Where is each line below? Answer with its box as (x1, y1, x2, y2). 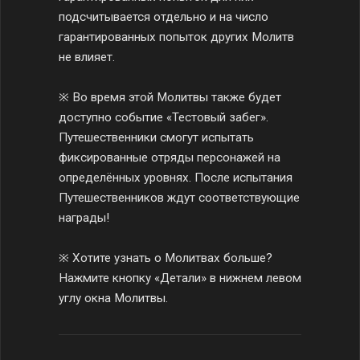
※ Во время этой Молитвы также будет (59, 89, 281, 104)
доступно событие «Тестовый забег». (59, 109, 268, 125)
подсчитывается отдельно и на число (59, 9, 268, 24)
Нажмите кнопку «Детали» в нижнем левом (59, 270, 301, 285)
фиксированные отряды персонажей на (59, 149, 280, 165)
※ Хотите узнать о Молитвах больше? (59, 250, 272, 265)
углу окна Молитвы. (59, 290, 168, 305)
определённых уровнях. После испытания (59, 170, 292, 185)
